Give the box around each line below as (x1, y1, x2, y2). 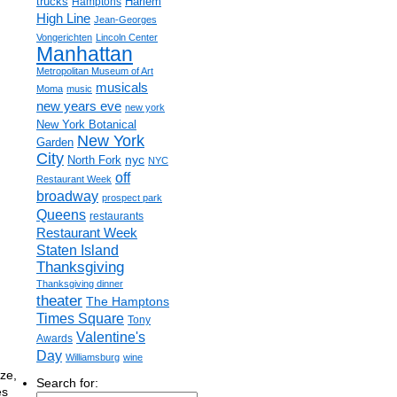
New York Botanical (36, 118, 136, 131)
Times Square (36, 310, 124, 326)
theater (36, 292, 82, 309)
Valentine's (76, 329, 145, 345)
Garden (36, 136, 74, 149)
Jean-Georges (94, 14, 157, 25)
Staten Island (36, 242, 119, 258)
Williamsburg (66, 352, 120, 362)
